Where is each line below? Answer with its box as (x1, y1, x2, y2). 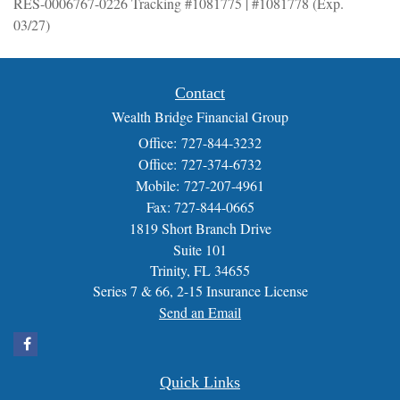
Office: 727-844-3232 (138, 132, 262, 152)
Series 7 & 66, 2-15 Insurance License (92, 280, 308, 300)
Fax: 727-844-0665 (146, 196, 254, 216)
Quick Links (160, 372, 240, 391)
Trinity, (150, 260, 190, 279)
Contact (175, 83, 225, 102)
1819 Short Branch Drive (129, 218, 271, 237)
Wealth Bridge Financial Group (112, 106, 288, 126)
